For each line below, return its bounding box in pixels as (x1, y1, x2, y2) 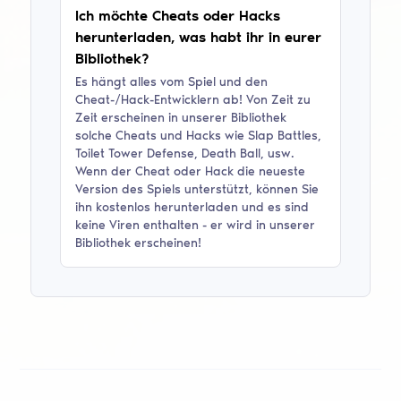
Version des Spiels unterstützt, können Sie (75, 181, 320, 197)
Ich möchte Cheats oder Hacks (75, 6, 281, 24)
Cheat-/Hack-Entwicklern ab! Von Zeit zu (75, 91, 311, 107)
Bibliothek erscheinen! (75, 235, 202, 251)
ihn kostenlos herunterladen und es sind (75, 199, 310, 215)
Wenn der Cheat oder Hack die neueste (75, 163, 306, 179)
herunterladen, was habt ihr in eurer (75, 28, 322, 46)
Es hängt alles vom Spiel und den (75, 73, 269, 90)
